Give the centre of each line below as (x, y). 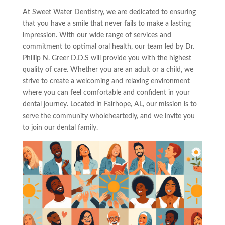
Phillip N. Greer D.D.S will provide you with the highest (107, 58)
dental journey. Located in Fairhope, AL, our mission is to (109, 104)
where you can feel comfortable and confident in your (106, 93)
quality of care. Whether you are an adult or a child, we (108, 70)
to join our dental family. (60, 127)
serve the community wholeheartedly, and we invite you (108, 116)
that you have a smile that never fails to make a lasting (106, 23)
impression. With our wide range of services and (97, 35)
